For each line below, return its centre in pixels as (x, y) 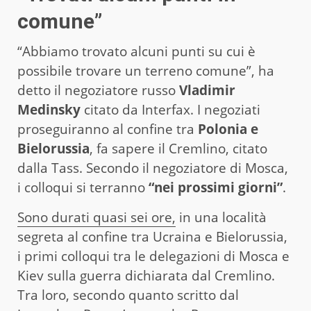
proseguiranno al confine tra (108, 129)
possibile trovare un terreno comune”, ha (146, 70)
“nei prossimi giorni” (216, 187)
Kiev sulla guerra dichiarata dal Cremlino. (146, 275)
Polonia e (228, 129)
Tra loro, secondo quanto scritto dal (128, 295)
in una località (221, 217)
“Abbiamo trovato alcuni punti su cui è (136, 51)
